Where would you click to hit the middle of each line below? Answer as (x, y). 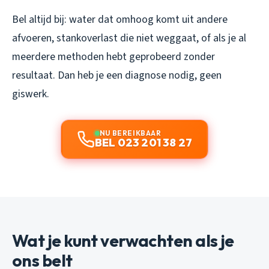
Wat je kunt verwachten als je (123, 240)
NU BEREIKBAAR (130, 133)
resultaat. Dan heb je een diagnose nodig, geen (117, 75)
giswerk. (31, 94)
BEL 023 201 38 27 (144, 142)
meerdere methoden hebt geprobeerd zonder (113, 56)
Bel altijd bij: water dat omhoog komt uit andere (120, 19)
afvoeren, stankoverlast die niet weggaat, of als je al (129, 38)
